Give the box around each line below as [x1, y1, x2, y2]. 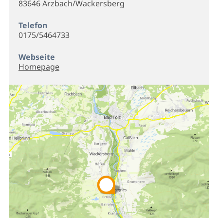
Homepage [18, 61, 59, 72]
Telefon [18, 19, 47, 31]
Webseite [18, 51, 55, 62]
